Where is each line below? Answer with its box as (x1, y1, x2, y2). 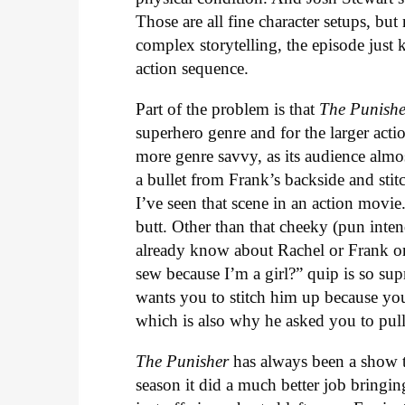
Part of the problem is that (136, 99, 320, 118)
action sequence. (136, 59, 250, 79)
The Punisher (136, 351, 234, 371)
